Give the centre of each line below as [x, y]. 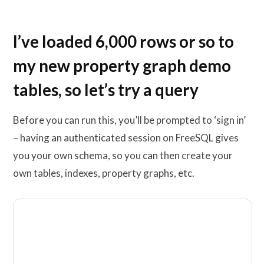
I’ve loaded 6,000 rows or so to [123, 42]
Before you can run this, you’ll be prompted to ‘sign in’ [129, 120]
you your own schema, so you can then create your [123, 155]
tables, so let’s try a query [106, 90]
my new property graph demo [122, 66]
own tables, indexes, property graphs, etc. [104, 173]
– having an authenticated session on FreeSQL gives [126, 137]
